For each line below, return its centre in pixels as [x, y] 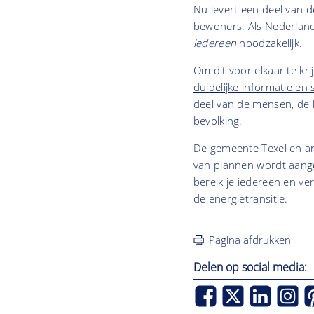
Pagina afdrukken [250, 240]
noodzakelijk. [272, 43]
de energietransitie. [240, 199]
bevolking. [218, 121]
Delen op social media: [250, 267]
